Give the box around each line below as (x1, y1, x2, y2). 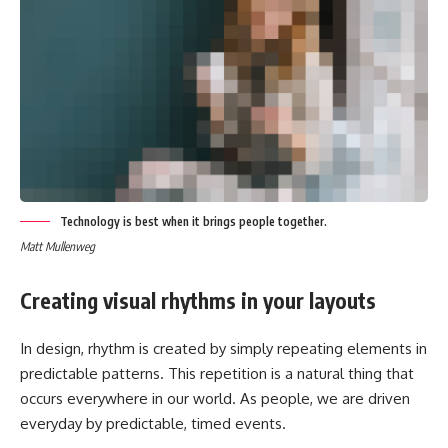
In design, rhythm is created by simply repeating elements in (20, 339, 427, 359)
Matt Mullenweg (20, 238, 95, 254)
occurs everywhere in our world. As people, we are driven (20, 389, 410, 409)
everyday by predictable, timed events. (20, 414, 286, 434)
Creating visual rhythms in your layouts (20, 286, 376, 314)
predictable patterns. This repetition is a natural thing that (20, 364, 414, 384)
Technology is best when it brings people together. (60, 213, 327, 229)
